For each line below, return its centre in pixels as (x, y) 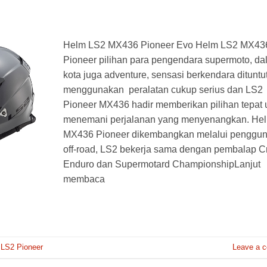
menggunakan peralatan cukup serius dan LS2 (163, 90)
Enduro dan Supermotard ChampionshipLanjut (162, 164)
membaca (84, 179)
